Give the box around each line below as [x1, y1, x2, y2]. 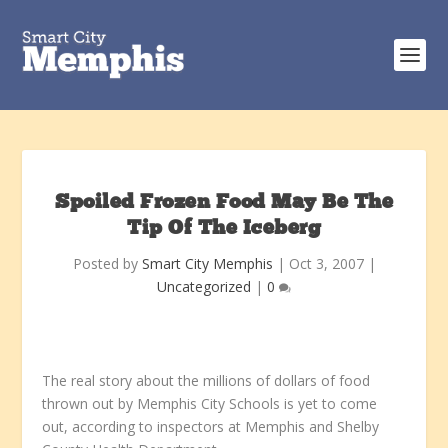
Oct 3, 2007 [288, 254, 364, 273]
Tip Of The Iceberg [127, 219, 321, 239]
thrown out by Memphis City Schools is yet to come [42, 394, 378, 413]
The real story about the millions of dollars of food [42, 371, 371, 390]
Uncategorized [157, 277, 251, 296]
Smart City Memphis [141, 254, 273, 273]
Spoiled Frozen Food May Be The [55, 193, 393, 213]
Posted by [72, 254, 142, 273]
